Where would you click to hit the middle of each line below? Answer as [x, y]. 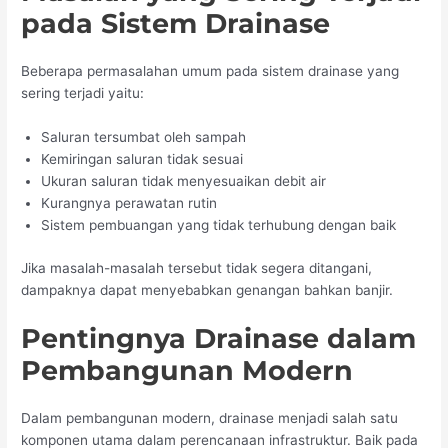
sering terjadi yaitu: [83, 93]
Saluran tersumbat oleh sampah [144, 137]
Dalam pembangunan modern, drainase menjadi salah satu [210, 417]
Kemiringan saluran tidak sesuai [142, 159]
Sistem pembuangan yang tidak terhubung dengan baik [219, 225]
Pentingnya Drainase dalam [219, 338]
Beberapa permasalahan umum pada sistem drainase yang [210, 71]
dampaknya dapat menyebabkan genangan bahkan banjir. [207, 289]
